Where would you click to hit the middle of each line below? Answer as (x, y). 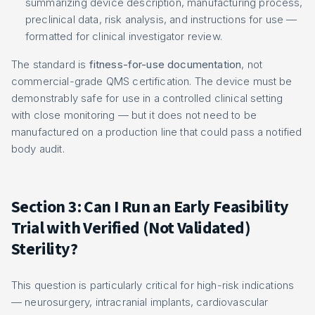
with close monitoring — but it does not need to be (134, 115)
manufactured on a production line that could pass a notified (157, 132)
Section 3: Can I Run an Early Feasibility (150, 207)
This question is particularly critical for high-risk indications (153, 285)
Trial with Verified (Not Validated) (131, 228)
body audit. (38, 149)
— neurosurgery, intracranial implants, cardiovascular (140, 302)
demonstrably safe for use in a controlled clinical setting (147, 98)
